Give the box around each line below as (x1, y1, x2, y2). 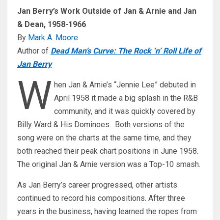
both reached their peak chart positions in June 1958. (17, 146, 198, 156)
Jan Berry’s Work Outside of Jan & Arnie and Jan (17, 6, 196, 16)
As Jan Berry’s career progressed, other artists (17, 180, 177, 190)
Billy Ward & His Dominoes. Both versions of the (17, 120, 185, 130)
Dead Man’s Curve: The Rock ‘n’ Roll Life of (51, 46, 201, 56)
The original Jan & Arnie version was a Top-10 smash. (17, 160, 200, 169)
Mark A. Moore (28, 33, 78, 43)
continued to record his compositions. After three (17, 193, 185, 203)
